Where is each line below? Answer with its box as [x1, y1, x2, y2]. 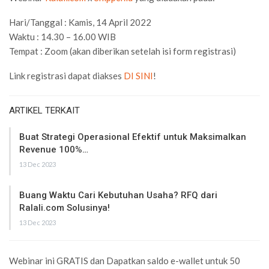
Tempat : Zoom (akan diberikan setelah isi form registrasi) [9, 45, 236, 56]
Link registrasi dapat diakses [9, 70, 124, 81]
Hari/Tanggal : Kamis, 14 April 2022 [9, 16, 151, 28]
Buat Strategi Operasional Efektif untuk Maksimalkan [19, 131, 246, 142]
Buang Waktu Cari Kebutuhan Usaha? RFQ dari [19, 189, 217, 201]
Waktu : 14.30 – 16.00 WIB [9, 31, 116, 42]
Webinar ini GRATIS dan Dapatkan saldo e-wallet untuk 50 [9, 255, 240, 266]
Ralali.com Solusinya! [19, 202, 110, 213]
